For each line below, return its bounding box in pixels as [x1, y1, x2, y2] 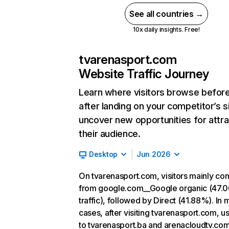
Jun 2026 [136, 150, 171, 158]
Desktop [89, 150, 118, 158]
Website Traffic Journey [79, 66, 209, 81]
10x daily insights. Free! [132, 26, 200, 33]
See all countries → [129, 9, 203, 19]
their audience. [79, 128, 141, 139]
